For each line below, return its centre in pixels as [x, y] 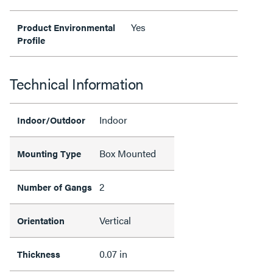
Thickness [39, 253]
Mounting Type [49, 153]
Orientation [41, 220]
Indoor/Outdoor [51, 119]
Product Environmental [66, 27]
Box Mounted [128, 153]
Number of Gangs [55, 186]
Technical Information [77, 83]
